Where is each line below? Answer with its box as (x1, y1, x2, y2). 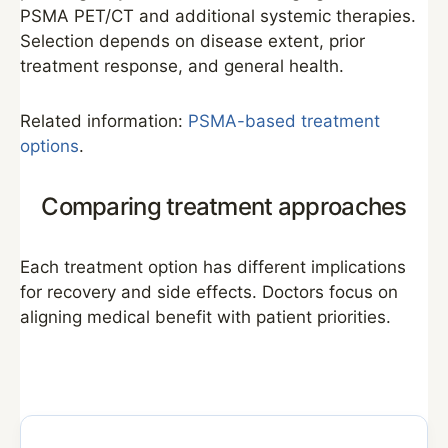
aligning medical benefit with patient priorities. (20, 307, 391, 327)
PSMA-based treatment (188, 111, 380, 131)
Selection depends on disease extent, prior (20, 31, 365, 51)
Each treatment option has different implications (20, 257, 406, 277)
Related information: (20, 111, 188, 131)
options (20, 136, 79, 156)
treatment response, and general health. (20, 56, 344, 76)
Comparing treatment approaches (41, 192, 407, 221)
